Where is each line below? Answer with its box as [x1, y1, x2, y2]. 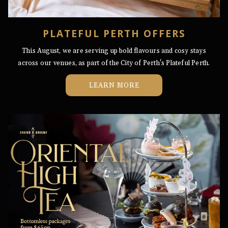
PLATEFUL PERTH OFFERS [42, 27, 186, 40]
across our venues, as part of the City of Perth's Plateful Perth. [18, 59, 210, 67]
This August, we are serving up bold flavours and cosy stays [22, 47, 206, 55]
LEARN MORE [89, 81, 139, 90]
